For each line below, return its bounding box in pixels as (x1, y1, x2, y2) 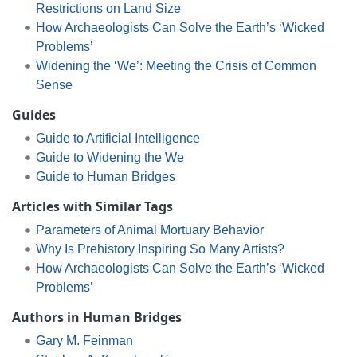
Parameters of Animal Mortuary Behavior (35, 222, 264, 237)
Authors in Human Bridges (12, 308, 182, 326)
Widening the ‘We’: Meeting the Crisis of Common (35, 58, 316, 73)
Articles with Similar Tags (12, 197, 173, 215)
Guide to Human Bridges (35, 169, 175, 183)
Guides (12, 105, 56, 124)
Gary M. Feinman (35, 333, 133, 347)
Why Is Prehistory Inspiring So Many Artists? (35, 241, 284, 256)
